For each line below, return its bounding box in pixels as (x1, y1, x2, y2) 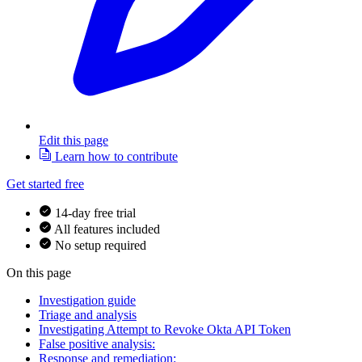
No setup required (55, 238, 146, 253)
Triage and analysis (39, 308, 137, 322)
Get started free (6, 177, 84, 192)
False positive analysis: (39, 337, 155, 351)
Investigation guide (39, 293, 136, 308)
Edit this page (39, 133, 108, 148)
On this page (6, 266, 71, 280)
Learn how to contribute (52, 149, 178, 164)
